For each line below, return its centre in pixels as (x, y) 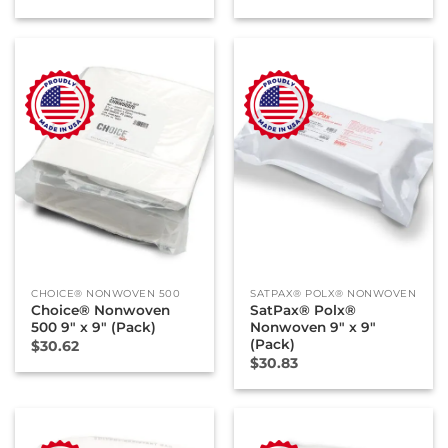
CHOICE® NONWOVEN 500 (106, 293)
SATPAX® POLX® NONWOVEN (333, 293)
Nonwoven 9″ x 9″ (313, 327)
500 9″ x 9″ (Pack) (94, 327)
